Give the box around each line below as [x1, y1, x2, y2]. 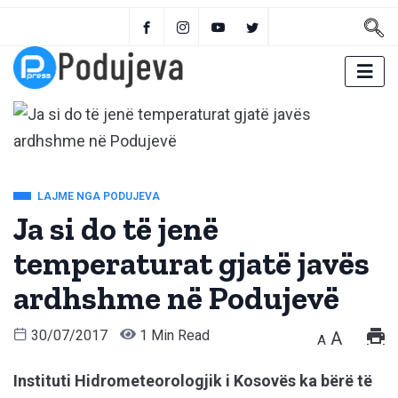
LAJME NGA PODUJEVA [37, 190, 160, 203]
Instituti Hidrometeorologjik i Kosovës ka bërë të [13, 371, 372, 391]
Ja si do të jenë [13, 210, 219, 249]
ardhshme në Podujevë [13, 279, 339, 318]
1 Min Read [136, 327, 210, 345]
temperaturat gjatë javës [13, 244, 370, 283]
